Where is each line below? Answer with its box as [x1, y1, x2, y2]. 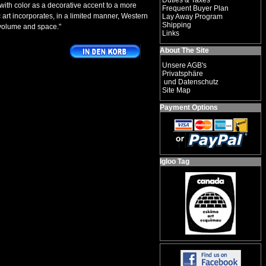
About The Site [160, 46, 209, 55]
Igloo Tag [160, 157, 189, 166]
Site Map [162, 86, 191, 94]
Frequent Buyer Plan [162, 4, 229, 12]
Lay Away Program [162, 12, 223, 21]
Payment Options [160, 103, 218, 112]
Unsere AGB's [162, 61, 207, 69]
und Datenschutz [162, 78, 218, 86]
